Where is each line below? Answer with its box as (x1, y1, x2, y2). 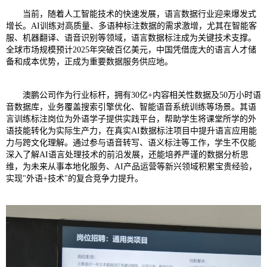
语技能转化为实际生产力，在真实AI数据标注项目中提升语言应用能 (6, 126, 257, 136)
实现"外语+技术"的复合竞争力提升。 (6, 174, 143, 184)
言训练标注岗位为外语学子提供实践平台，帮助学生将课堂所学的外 (6, 114, 256, 124)
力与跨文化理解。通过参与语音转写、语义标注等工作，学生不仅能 (6, 138, 256, 148)
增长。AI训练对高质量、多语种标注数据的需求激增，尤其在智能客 (6, 21, 257, 31)
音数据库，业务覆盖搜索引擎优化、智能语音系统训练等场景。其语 (6, 103, 256, 112)
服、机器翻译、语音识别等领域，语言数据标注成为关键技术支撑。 (6, 33, 256, 43)
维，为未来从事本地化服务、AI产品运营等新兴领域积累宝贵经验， (6, 162, 257, 172)
